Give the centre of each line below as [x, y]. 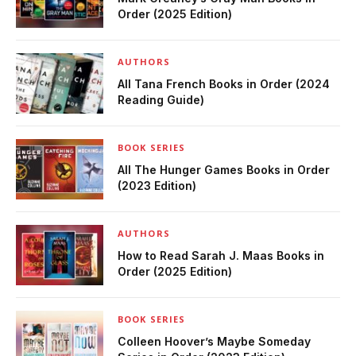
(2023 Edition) [157, 186]
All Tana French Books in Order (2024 [224, 84]
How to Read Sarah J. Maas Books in [221, 256]
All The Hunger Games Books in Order [224, 170]
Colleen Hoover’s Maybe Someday [214, 342]
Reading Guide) [161, 100]
